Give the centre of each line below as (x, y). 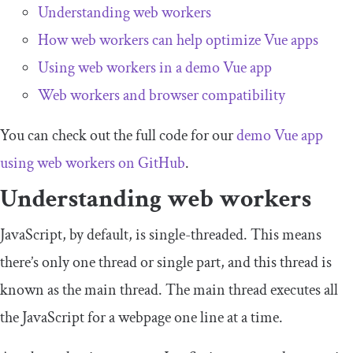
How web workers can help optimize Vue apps (178, 41)
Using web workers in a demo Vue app (155, 68)
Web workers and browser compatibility (162, 96)
